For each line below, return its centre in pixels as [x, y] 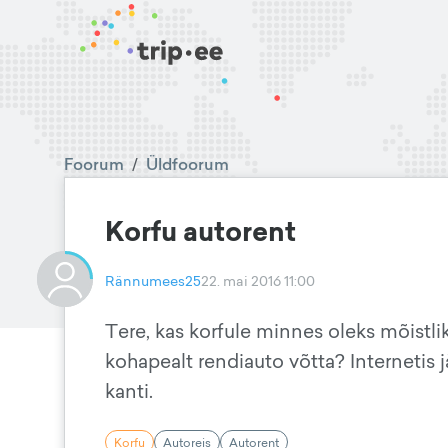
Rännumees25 [153, 280]
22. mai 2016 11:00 [258, 280]
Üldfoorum [187, 164]
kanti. [129, 391]
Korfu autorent [200, 231]
